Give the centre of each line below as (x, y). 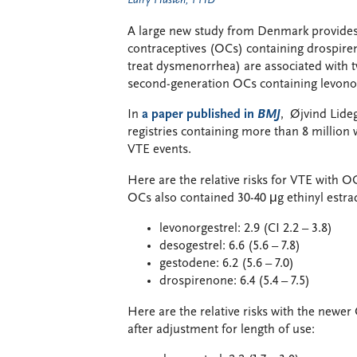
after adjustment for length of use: (221, 330)
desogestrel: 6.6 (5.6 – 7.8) (230, 246)
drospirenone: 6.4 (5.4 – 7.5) (235, 281)
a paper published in (200, 115)
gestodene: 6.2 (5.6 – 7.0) (227, 264)
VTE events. (159, 150)
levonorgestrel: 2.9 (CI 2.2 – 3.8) (246, 229)
